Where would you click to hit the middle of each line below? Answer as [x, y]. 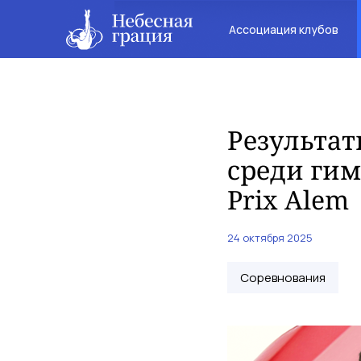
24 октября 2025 [270, 238]
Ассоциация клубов [283, 29]
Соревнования [283, 278]
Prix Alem [288, 199]
